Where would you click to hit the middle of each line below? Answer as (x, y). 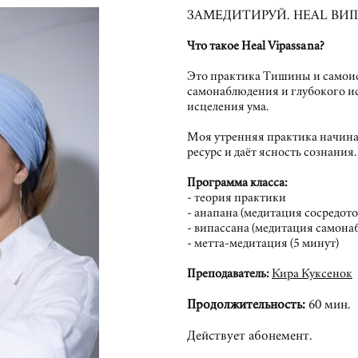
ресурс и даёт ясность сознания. (272, 152)
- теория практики (237, 197)
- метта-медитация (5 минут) (263, 243)
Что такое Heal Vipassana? (256, 46)
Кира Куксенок (312, 273)
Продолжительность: (246, 304)
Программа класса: (237, 182)
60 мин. (328, 304)
